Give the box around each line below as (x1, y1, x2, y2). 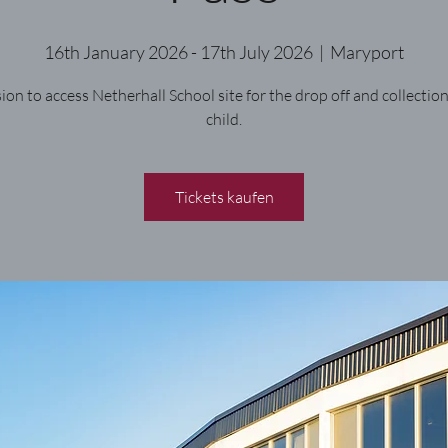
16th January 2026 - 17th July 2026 (44, 41, 313, 64)
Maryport (330, 41, 404, 64)
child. (206, 109, 242, 130)
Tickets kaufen (174, 187, 274, 208)
